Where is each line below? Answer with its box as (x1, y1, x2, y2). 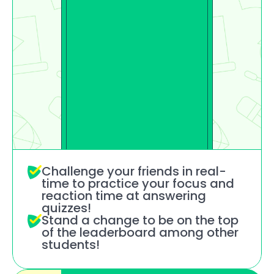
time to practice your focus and (42, 175, 234, 192)
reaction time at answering (42, 187, 206, 204)
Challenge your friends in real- (42, 163, 226, 180)
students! (42, 236, 100, 253)
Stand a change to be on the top (42, 212, 239, 229)
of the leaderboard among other (42, 224, 239, 241)
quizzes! (42, 199, 91, 217)
